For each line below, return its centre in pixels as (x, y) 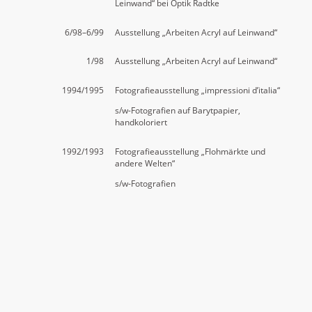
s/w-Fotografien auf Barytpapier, (178, 111)
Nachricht (58, 297)
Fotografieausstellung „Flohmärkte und (190, 151)
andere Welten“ (145, 163)
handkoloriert (141, 123)
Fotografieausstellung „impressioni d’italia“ (198, 90)
